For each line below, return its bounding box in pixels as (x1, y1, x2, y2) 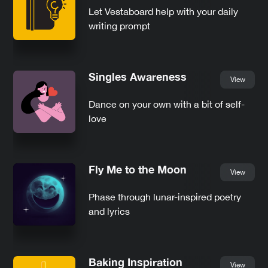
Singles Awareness (89, 69, 187, 83)
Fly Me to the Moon (89, 162, 187, 176)
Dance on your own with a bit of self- (89, 98, 245, 109)
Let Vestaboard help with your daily (89, 5, 238, 17)
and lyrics (89, 205, 130, 217)
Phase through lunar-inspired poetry (89, 191, 241, 202)
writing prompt (89, 20, 150, 31)
